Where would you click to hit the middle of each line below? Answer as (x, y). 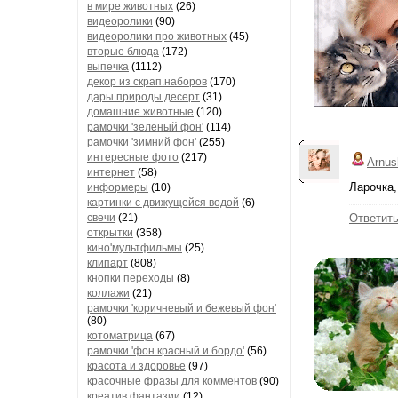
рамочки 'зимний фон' (142, 142)
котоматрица (120, 336)
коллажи (108, 293)
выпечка (108, 67)
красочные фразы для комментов (172, 381)
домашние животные (140, 112)
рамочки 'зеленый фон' (145, 127)
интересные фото (133, 157)
